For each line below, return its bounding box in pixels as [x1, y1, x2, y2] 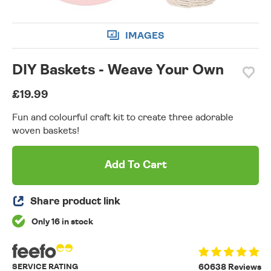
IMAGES [125, 30, 165, 41]
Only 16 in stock [30, 218, 93, 227]
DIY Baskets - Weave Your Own [12, 63, 224, 78]
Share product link [30, 196, 120, 207]
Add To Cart [104, 160, 167, 171]
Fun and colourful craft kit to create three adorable [12, 113, 233, 123]
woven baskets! [12, 126, 79, 136]
